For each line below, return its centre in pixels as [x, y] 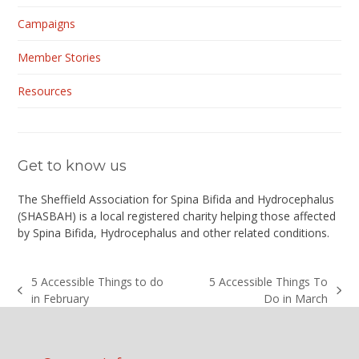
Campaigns [47, 24]
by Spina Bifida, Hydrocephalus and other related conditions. [174, 233]
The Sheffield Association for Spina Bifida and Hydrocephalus [176, 200]
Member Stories [60, 58]
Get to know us [73, 166]
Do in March [296, 299]
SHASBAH [47, 216]
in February [60, 299]
